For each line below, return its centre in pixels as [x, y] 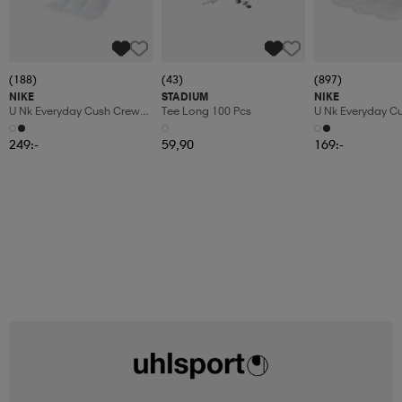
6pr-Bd [26, 126]
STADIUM [185, 97]
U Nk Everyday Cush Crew [74, 111]
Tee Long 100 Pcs [206, 111]
